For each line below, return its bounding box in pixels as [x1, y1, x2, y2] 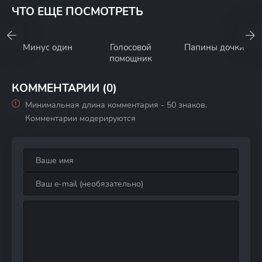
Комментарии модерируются [25, 113, 136, 124]
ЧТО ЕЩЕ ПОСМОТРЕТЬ [12, 4, 143, 19]
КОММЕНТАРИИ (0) [12, 81, 117, 96]
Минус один [22, 42, 73, 53]
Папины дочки [184, 42, 245, 53]
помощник [109, 53, 153, 64]
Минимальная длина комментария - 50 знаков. [25, 99, 207, 111]
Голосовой [110, 42, 152, 53]
